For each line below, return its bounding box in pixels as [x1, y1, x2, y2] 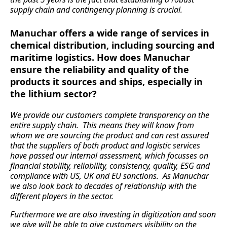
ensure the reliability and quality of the [10, 63, 189, 76]
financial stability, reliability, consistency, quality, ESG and [10, 160, 210, 172]
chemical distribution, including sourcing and [10, 39, 214, 52]
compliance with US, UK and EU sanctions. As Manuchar [10, 170, 209, 182]
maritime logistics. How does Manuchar [10, 51, 190, 64]
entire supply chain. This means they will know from [10, 120, 194, 131]
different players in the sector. [10, 191, 113, 202]
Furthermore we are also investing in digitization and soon [10, 209, 216, 220]
